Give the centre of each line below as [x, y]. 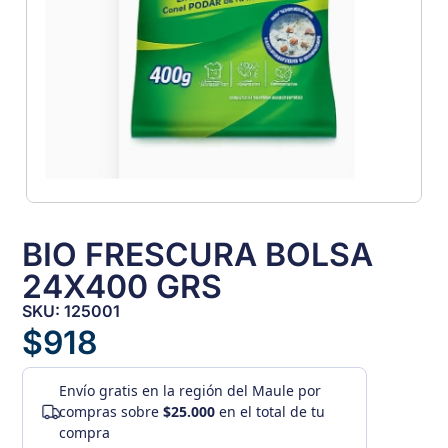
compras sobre [111, 412]
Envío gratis [99, 391]
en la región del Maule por [230, 391]
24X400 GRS [122, 287]
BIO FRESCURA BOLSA [198, 255]
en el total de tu [270, 412]
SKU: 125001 [71, 311]
